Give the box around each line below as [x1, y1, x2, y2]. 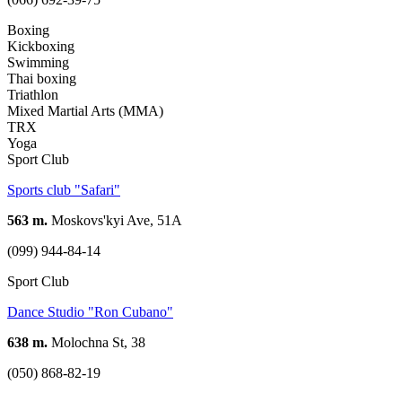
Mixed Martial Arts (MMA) [7, 102, 163, 118]
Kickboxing [7, 38, 74, 54]
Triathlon [7, 86, 58, 102]
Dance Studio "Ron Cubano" [7, 303, 173, 319]
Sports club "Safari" [7, 181, 120, 197]
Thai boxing [7, 70, 76, 86]
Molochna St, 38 [48, 334, 145, 350]
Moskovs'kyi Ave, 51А [48, 212, 182, 228]
